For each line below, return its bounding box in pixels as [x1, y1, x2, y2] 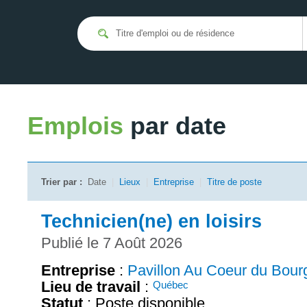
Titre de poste [207, 177, 262, 187]
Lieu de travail [41, 278, 140, 295]
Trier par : [41, 177, 82, 187]
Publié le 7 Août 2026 [41, 234, 182, 251]
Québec [153, 278, 188, 291]
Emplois [27, 112, 130, 140]
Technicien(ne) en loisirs [41, 210, 262, 232]
